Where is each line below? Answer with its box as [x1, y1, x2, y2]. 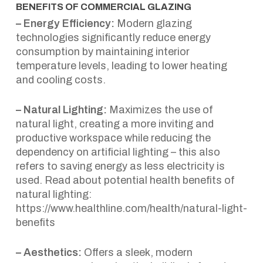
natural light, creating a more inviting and [15, 118, 214, 130]
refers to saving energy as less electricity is [15, 160, 225, 172]
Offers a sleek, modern [81, 247, 193, 258]
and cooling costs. [15, 74, 106, 86]
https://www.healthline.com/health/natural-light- [15, 203, 247, 214]
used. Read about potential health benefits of [15, 174, 235, 186]
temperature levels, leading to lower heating [15, 60, 227, 72]
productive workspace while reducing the [15, 132, 211, 144]
